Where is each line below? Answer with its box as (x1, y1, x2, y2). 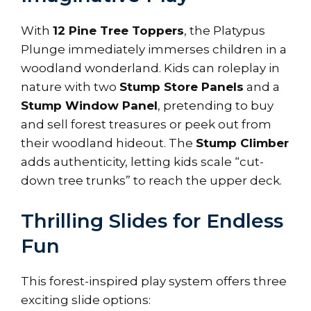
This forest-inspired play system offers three (21, 274, 287, 288)
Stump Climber (196, 136, 289, 151)
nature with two (21, 80, 119, 94)
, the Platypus (184, 24, 265, 38)
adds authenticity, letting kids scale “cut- (21, 155, 264, 169)
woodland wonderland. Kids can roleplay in (21, 61, 280, 76)
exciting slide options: (21, 292, 151, 307)
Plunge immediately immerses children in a (21, 42, 287, 57)
